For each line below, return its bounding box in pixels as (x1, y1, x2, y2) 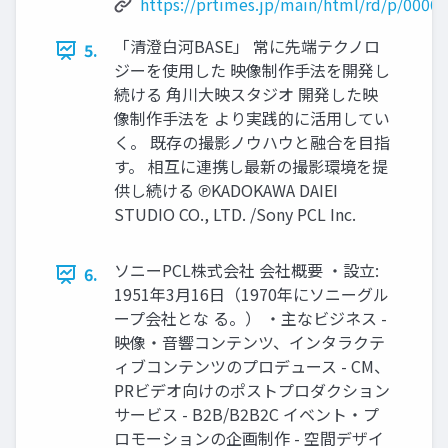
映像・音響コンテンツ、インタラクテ (114, 330, 385, 355)
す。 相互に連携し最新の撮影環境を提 (114, 154, 388, 179)
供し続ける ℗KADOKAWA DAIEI (114, 178, 338, 203)
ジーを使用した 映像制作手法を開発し (114, 58, 390, 83)
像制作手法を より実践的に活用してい (114, 106, 390, 131)
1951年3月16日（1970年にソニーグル (114, 282, 389, 307)
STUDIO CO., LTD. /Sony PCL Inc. (114, 202, 356, 227)
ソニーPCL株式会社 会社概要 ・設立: (114, 258, 379, 283)
